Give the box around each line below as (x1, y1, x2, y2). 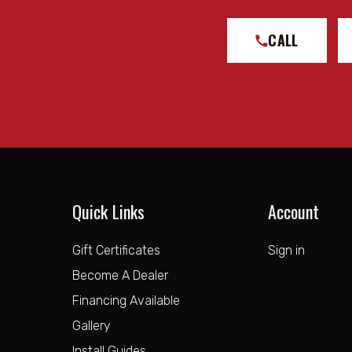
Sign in (267, 243, 305, 258)
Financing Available (72, 293, 180, 308)
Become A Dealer (72, 268, 168, 283)
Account (267, 199, 320, 224)
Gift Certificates (72, 243, 160, 258)
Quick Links (72, 199, 145, 224)
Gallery (72, 318, 111, 333)
